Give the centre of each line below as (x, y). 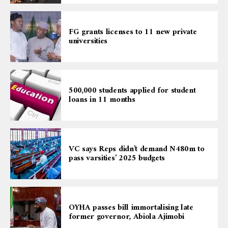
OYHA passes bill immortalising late (131, 208)
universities (88, 41)
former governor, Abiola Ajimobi (127, 217)
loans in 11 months (102, 100)
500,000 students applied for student (132, 91)
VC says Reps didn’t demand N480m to (137, 149)
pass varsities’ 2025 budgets (117, 159)
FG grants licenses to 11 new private (133, 32)
